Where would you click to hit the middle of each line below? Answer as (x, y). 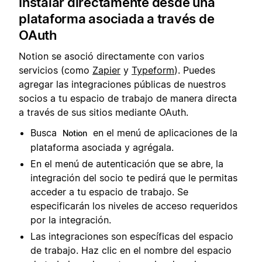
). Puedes (195, 70)
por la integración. (71, 220)
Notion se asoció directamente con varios (111, 56)
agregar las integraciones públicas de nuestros (122, 85)
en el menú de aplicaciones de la (164, 132)
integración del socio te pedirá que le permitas (134, 177)
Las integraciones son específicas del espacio (132, 236)
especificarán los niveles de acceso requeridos (134, 206)
